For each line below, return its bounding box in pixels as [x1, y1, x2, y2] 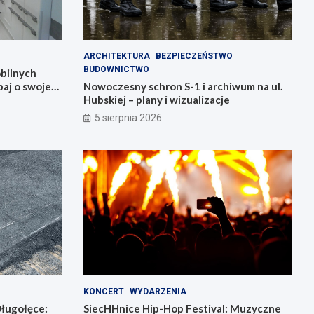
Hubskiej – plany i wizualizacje [83, 93, 230, 107]
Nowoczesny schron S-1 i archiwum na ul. [83, 80, 282, 93]
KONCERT [83, 286, 124, 296]
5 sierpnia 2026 [94, 112, 162, 124]
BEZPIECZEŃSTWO [155, 51, 233, 62]
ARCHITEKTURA [83, 51, 150, 62]
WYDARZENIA [129, 286, 186, 296]
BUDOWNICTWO [83, 64, 149, 75]
